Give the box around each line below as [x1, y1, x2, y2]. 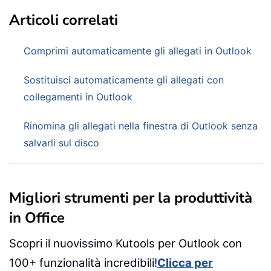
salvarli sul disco [24, 136, 99, 149]
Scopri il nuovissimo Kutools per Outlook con [9, 236, 242, 250]
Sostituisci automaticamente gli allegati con [24, 73, 224, 86]
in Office [9, 207, 65, 227]
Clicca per [157, 255, 213, 270]
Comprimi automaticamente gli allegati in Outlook [24, 44, 252, 57]
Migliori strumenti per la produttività [9, 188, 252, 207]
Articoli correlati [9, 10, 118, 30]
